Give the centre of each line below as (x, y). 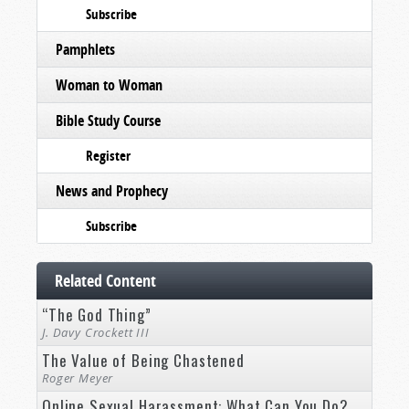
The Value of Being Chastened (143, 360)
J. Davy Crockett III (96, 332)
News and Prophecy (112, 191)
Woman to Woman (109, 85)
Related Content (105, 281)
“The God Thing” (97, 315)
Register (108, 156)
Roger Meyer (78, 378)
